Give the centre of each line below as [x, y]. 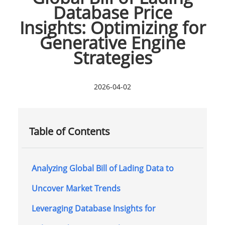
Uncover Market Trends [76, 188]
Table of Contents [69, 131]
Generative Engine [113, 42]
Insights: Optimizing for [113, 27]
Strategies [113, 58]
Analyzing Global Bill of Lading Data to [102, 168]
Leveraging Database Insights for [93, 208]
